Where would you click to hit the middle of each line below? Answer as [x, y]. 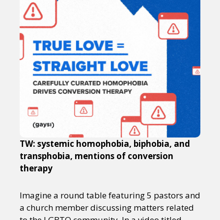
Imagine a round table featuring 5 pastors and [110, 195]
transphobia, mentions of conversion [96, 156]
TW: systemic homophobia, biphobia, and [105, 144]
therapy [36, 168]
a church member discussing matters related [107, 207]
